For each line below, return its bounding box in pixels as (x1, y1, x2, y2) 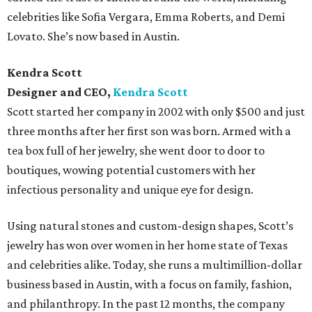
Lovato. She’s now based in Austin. (7, 29, 180, 44)
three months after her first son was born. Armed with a (7, 124, 291, 139)
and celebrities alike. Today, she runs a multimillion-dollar (7, 258, 302, 272)
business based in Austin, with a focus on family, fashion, (7, 277, 292, 292)
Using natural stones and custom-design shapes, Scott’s (7, 219, 293, 233)
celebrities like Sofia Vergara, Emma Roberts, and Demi (7, 10, 285, 24)
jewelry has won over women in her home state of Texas (7, 238, 288, 253)
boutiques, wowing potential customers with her (7, 163, 256, 178)
